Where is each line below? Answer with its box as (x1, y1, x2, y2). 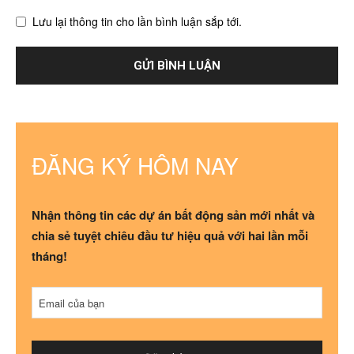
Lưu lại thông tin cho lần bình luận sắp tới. (32, 13, 242, 29)
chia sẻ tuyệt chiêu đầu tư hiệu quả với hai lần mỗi (32, 226, 308, 244)
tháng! (32, 247, 67, 265)
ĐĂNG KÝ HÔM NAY (32, 149, 239, 181)
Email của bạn (39, 295, 104, 311)
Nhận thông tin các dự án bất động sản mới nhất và (32, 205, 314, 224)
